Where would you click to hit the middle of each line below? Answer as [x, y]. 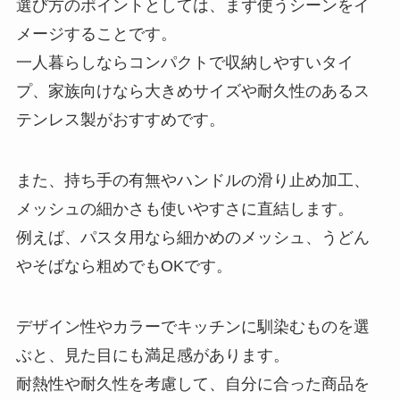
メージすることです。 [96, 34]
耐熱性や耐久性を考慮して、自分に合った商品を [192, 383]
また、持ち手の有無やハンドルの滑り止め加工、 [192, 180]
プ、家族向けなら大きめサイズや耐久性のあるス [192, 92]
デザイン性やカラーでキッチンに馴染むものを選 [192, 326]
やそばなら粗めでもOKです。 [124, 266]
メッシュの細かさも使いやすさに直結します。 [184, 208]
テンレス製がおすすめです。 [120, 120]
